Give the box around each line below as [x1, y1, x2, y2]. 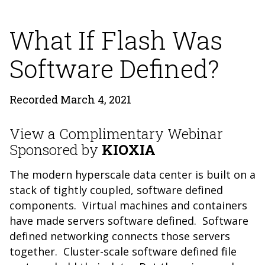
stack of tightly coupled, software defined [9, 183, 223, 197]
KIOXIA [102, 140, 156, 159]
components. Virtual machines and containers [9, 198, 247, 212]
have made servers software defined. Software [9, 214, 248, 228]
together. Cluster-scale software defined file [9, 244, 237, 258]
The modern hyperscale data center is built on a [9, 167, 256, 182]
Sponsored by [9, 140, 98, 159]
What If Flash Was [9, 24, 222, 56]
